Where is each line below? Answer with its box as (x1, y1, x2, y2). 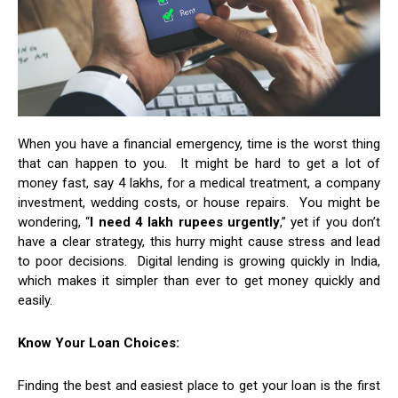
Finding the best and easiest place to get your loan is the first (18, 377, 380, 394)
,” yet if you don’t (279, 213, 381, 230)
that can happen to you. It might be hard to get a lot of (18, 155, 380, 171)
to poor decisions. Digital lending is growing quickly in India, (18, 252, 380, 269)
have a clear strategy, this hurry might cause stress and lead (18, 233, 380, 250)
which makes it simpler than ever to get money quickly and (18, 272, 380, 289)
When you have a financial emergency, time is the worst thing (18, 135, 380, 152)
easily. (18, 291, 52, 308)
